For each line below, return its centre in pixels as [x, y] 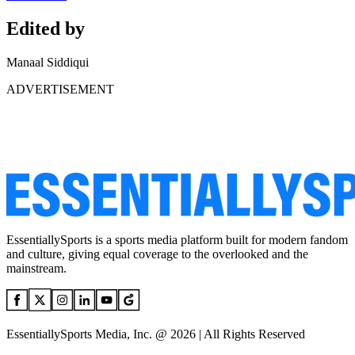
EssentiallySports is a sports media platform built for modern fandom [177, 240]
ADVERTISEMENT [60, 90]
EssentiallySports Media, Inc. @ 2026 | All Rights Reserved [156, 334]
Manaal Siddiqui [48, 63]
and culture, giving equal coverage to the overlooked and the [157, 254]
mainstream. [36, 269]
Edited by [46, 29]
